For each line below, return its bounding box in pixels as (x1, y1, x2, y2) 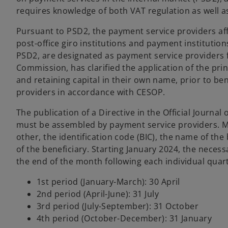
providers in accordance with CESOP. (16, 87, 165, 98)
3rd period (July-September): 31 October (37, 201, 199, 212)
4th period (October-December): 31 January (37, 213, 212, 224)
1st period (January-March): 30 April (37, 176, 180, 187)
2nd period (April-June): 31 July (37, 188, 159, 199)
